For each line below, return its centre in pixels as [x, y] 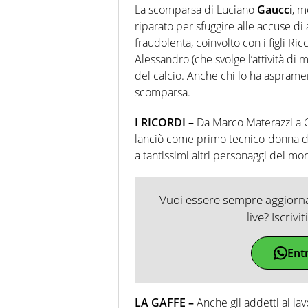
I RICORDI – [164, 122]
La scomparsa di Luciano [196, 9]
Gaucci [275, 9]
